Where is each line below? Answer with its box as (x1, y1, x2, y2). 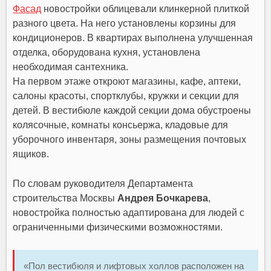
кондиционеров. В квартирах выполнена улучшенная (13, 33, 253, 44)
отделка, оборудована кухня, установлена (13, 47, 201, 58)
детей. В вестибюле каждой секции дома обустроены (13, 105, 252, 116)
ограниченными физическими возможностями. (13, 222, 223, 233)
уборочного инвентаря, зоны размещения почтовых (13, 134, 247, 145)
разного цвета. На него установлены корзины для (13, 18, 237, 29)
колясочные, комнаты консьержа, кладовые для (13, 120, 229, 131)
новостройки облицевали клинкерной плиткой (41, 4, 250, 15)
